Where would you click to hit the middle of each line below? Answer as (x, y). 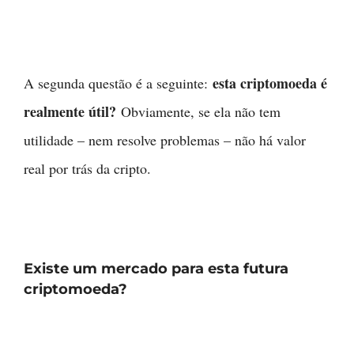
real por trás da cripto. (87, 169)
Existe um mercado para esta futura (156, 269)
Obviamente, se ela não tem (198, 112)
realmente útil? (70, 112)
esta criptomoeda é (270, 83)
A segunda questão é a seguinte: (118, 83)
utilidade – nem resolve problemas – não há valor (165, 140)
